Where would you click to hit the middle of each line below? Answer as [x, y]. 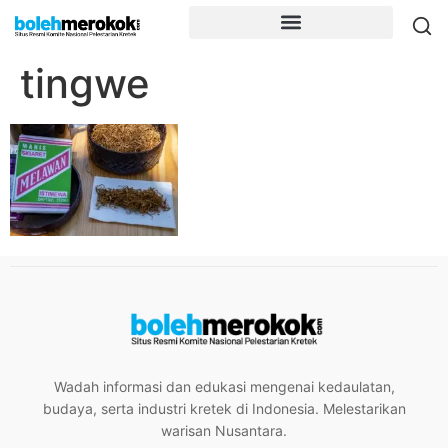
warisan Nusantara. [224, 431]
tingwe [85, 83]
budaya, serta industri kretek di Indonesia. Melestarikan [224, 409]
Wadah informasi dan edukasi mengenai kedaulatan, [224, 387]
